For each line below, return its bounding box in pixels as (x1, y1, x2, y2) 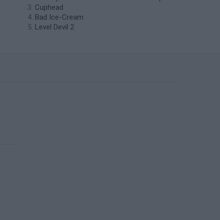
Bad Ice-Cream (35, 13, 83, 22)
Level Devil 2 (35, 23, 74, 31)
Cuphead (35, 3, 63, 12)
